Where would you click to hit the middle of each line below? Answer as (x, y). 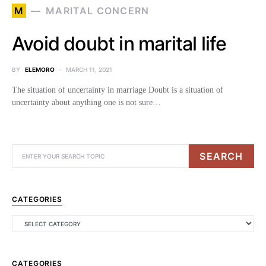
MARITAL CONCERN (98, 11)
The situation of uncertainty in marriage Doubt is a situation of (118, 90)
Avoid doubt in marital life (119, 44)
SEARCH (221, 156)
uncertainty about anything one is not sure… (86, 102)
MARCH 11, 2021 (89, 69)
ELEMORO (40, 69)
